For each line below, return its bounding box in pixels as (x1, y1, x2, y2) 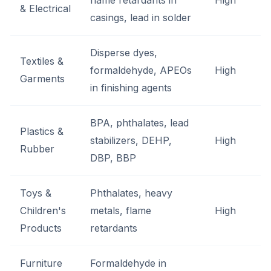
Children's (20, 204, 66, 217)
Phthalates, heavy (90, 187, 172, 199)
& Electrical (20, 2, 71, 15)
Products (20, 222, 62, 234)
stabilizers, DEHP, (90, 134, 172, 146)
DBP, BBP (90, 152, 136, 164)
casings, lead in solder (90, 11, 191, 24)
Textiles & (20, 55, 64, 67)
